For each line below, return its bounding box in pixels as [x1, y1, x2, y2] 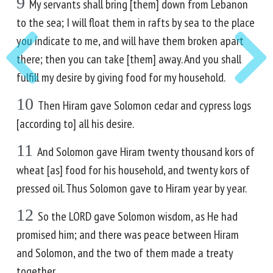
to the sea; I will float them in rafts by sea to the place [16, 15, 255, 30]
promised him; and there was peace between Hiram [16, 227, 239, 243]
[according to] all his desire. [16, 116, 134, 132]
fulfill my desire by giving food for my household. [16, 69, 225, 85]
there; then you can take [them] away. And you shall [16, 51, 241, 67]
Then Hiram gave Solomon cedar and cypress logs [38, 97, 251, 113]
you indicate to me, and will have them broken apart [16, 33, 244, 49]
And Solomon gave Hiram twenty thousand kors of [37, 144, 255, 160]
